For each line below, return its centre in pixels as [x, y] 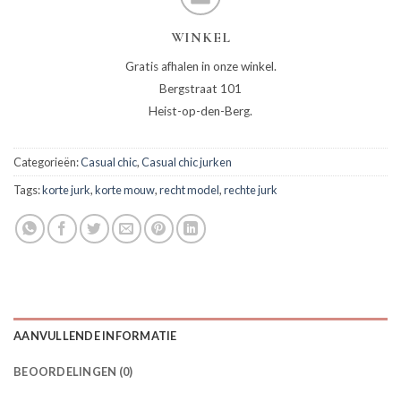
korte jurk [66, 189]
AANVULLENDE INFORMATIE [95, 336]
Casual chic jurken [187, 162]
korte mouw [125, 189]
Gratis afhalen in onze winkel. [200, 66]
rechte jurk [251, 189]
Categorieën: [47, 162]
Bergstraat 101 [200, 88]
